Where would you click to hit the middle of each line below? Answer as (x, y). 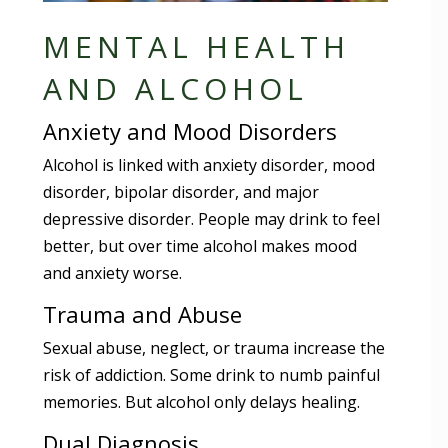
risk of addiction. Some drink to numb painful (212, 374)
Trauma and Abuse (143, 313)
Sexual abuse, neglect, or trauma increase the (214, 347)
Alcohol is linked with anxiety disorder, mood (209, 164)
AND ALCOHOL (176, 88)
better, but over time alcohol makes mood (200, 245)
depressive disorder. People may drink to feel (212, 218)
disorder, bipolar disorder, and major (181, 191)
